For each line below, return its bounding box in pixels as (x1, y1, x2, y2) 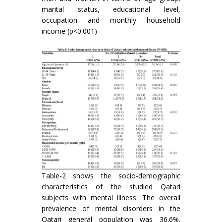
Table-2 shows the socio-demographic (42, 171, 180, 181)
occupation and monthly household (42, 15, 180, 25)
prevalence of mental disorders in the (42, 204, 180, 214)
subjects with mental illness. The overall (42, 193, 180, 203)
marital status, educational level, (42, 4, 180, 14)
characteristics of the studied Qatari (42, 182, 180, 192)
